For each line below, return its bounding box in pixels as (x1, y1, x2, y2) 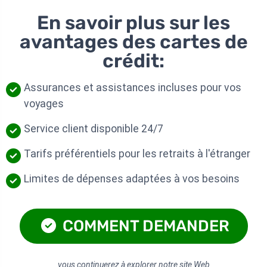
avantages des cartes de (19, 30, 248, 54)
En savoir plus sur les (37, 11, 230, 35)
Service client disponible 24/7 (24, 123, 163, 135)
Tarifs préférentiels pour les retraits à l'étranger (24, 148, 250, 160)
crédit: (103, 49, 164, 73)
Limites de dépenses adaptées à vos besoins (24, 173, 240, 185)
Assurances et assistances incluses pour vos (24, 82, 241, 94)
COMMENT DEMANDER (58, 216, 229, 236)
